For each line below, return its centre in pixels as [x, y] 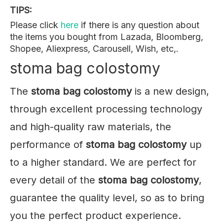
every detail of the [54, 180]
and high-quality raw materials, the [91, 127]
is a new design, [170, 91]
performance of [48, 145]
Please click [35, 25]
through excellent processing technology [106, 109]
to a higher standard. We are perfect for [103, 162]
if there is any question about [139, 25]
